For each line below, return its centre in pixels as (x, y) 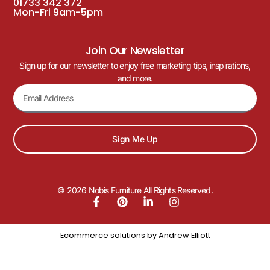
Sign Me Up (135, 139)
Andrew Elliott (184, 235)
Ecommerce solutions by (108, 235)
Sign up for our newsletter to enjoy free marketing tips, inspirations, (135, 65)
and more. (135, 78)
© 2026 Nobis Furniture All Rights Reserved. (135, 190)
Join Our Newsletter (135, 50)
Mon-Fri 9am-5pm (58, 13)
